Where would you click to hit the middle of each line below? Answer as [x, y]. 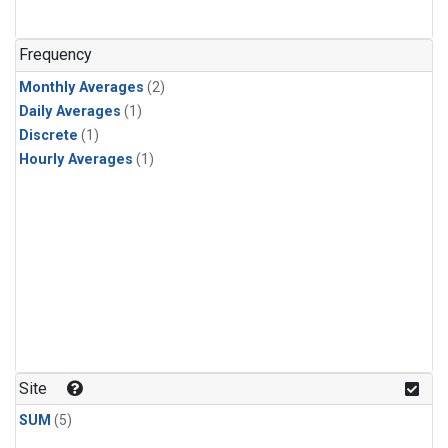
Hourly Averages [76, 159]
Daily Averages [70, 111]
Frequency [56, 55]
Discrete [48, 135]
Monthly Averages [81, 87]
